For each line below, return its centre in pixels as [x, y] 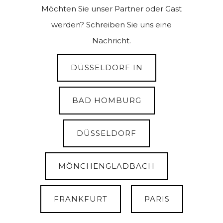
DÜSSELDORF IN [107, 67]
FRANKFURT [80, 199]
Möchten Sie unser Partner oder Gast [111, 8]
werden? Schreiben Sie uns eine [111, 24]
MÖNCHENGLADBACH [107, 166]
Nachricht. [111, 40]
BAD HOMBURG [107, 100]
